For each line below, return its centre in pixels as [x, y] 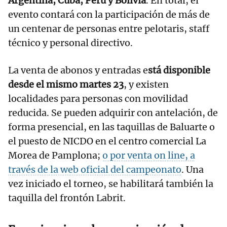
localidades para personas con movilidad [98, 98]
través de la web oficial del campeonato [95, 169]
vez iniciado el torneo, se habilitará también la [111, 183]
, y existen [146, 84]
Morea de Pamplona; [55, 155]
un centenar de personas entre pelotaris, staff [109, 28]
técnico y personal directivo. [71, 43]
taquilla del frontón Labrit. [67, 198]
